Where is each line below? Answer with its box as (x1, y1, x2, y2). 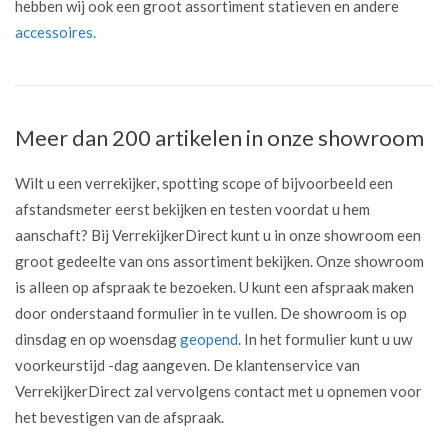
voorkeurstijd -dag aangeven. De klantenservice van (15, 356, 360, 374)
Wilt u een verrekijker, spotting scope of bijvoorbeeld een (15, 174, 393, 192)
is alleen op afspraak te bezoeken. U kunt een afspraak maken (15, 278, 414, 296)
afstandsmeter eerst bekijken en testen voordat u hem (15, 200, 370, 218)
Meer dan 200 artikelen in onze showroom (15, 124, 424, 151)
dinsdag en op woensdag (15, 330, 180, 348)
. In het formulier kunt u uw (238, 330, 412, 348)
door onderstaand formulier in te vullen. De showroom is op (15, 304, 407, 322)
